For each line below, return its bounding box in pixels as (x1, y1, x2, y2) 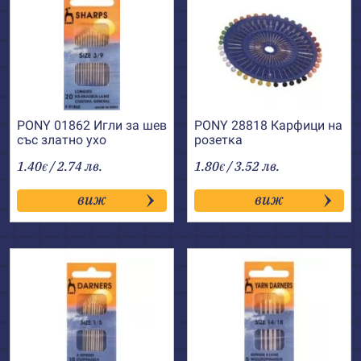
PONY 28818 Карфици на (194, 118, 342, 133)
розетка (194, 132, 243, 147)
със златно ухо (17, 132, 106, 147)
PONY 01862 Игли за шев (17, 118, 167, 133)
